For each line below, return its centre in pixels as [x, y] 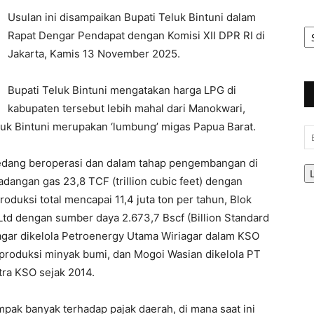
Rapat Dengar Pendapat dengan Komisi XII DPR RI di [136, 35]
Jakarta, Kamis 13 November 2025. [94, 54]
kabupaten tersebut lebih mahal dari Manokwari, [127, 108]
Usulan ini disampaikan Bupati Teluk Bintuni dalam [132, 17]
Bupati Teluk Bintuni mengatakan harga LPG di [122, 90]
